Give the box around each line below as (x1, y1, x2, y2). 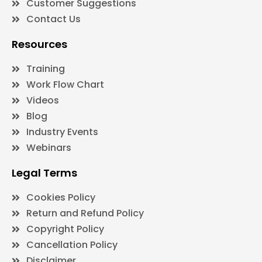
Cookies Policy (26, 191, 95, 205)
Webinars (26, 141, 71, 155)
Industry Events (26, 125, 98, 139)
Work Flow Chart (26, 78, 104, 92)
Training (26, 62, 65, 76)
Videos (26, 94, 59, 108)
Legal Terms (12, 166, 77, 181)
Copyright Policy (26, 222, 104, 236)
